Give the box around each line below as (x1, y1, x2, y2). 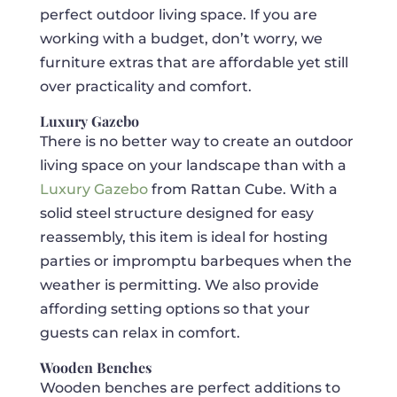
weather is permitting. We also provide (39, 276, 319, 294)
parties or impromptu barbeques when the (39, 253, 352, 270)
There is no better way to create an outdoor (39, 133, 354, 151)
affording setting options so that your (39, 300, 310, 318)
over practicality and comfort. (39, 78, 252, 96)
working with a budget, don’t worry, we (39, 30, 323, 48)
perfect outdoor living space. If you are (39, 6, 317, 24)
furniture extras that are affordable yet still (39, 54, 348, 72)
